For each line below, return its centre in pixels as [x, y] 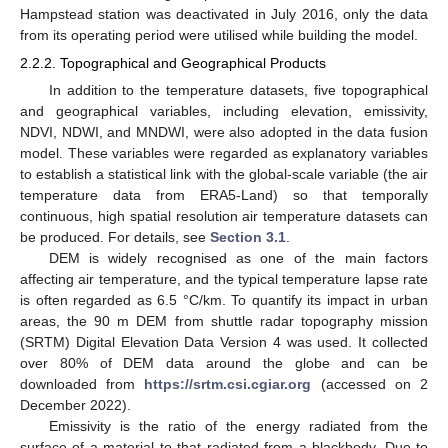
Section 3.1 [248, 237]
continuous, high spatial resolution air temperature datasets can [224, 216]
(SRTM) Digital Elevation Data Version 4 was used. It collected [224, 342]
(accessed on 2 [370, 384]
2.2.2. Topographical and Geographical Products [173, 62]
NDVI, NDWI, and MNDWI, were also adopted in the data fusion [224, 132]
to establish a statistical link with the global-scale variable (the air [224, 174]
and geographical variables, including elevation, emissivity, [224, 111]
